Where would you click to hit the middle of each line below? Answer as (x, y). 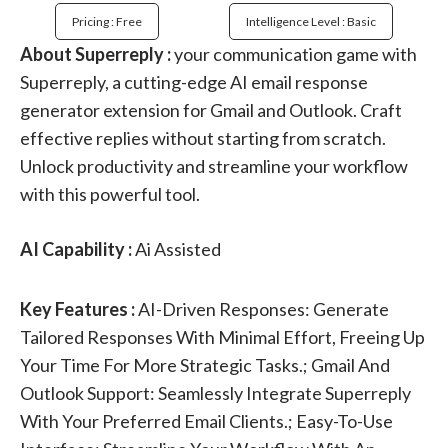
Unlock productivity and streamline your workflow (214, 166)
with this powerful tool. (110, 194)
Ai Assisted (176, 249)
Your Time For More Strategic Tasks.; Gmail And (205, 365)
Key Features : (79, 309)
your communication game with (294, 54)
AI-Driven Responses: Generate (263, 309)
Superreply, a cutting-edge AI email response (194, 82)
